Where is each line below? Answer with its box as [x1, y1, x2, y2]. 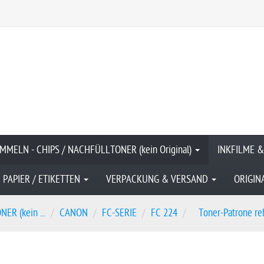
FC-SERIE [102, 206, 137, 219]
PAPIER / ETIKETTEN [3, 173, 82, 186]
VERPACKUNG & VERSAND [106, 173, 210, 186]
